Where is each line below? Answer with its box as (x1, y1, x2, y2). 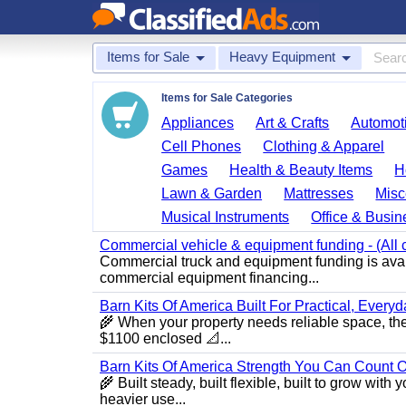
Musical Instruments (161, 209, 290, 225)
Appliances (161, 115, 235, 130)
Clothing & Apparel (263, 139, 385, 154)
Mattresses (284, 186, 354, 201)
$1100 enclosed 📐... (100, 331, 231, 346)
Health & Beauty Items (229, 162, 373, 178)
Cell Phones (161, 139, 242, 154)
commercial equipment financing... (100, 270, 319, 285)
